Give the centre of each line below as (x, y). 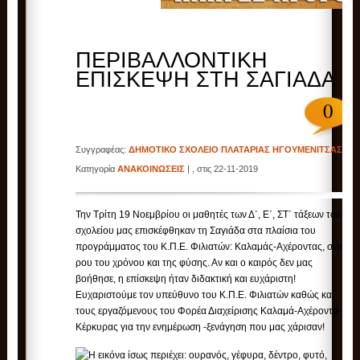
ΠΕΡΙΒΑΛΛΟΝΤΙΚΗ (172, 61)
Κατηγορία (97, 169)
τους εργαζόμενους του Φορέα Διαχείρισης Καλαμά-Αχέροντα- (209, 311)
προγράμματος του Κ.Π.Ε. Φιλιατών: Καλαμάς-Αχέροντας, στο (209, 247)
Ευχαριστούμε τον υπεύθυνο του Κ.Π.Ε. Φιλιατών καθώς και (205, 295)
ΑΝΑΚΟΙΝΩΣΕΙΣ (151, 169)
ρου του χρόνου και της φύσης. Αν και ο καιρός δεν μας (194, 263)
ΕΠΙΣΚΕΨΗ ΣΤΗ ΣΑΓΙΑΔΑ (206, 80)
